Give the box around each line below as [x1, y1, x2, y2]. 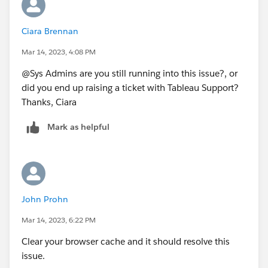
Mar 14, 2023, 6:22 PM [22, 214, 96, 225]
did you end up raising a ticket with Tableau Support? [22, 81, 239, 93]
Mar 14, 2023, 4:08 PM [22, 46, 96, 57]
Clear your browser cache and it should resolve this [22, 235, 230, 247]
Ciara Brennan [22, 25, 78, 36]
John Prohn [22, 193, 68, 205]
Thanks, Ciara [22, 96, 77, 108]
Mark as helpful [47, 121, 109, 132]
